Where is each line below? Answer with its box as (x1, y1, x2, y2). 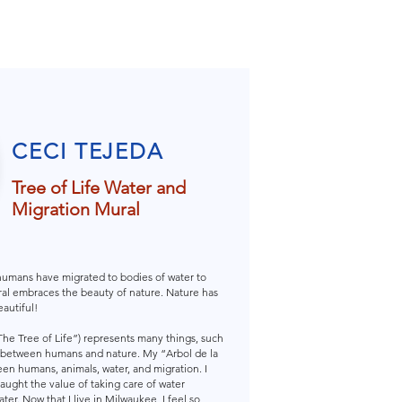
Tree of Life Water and (12, 177, 186, 198)
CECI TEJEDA (12, 138, 164, 164)
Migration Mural (12, 198, 140, 220)
